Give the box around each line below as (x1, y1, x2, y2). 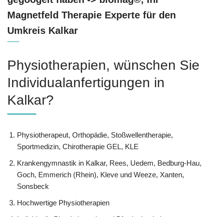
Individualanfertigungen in (7, 75, 165, 90)
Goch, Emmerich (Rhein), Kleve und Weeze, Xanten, (17, 170, 184, 179)
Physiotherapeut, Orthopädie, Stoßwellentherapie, (17, 130, 173, 139)
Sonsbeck (17, 182, 49, 190)
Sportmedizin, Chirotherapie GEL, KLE (17, 142, 139, 151)
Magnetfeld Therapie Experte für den (7, 9, 176, 20)
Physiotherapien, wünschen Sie (7, 57, 200, 73)
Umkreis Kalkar (7, 25, 78, 36)
